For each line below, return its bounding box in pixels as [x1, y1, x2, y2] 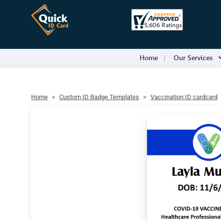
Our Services [174, 53, 213, 62]
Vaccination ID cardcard [150, 93, 218, 101]
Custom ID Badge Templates [59, 93, 139, 101]
